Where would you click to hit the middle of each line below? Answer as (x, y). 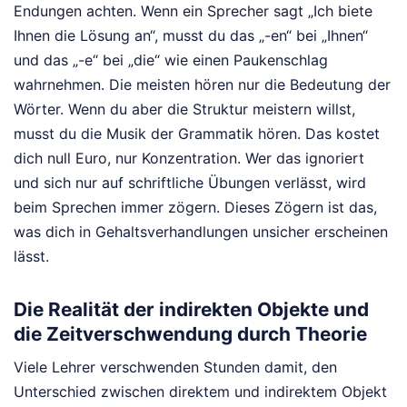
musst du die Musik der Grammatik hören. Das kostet (197, 133)
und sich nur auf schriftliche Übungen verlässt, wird (190, 182)
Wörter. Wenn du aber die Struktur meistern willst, (184, 109)
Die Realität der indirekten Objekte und (191, 309)
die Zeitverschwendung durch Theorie (190, 333)
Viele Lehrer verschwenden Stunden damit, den (175, 367)
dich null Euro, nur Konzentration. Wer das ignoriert (189, 158)
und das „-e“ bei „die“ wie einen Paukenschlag (171, 60)
